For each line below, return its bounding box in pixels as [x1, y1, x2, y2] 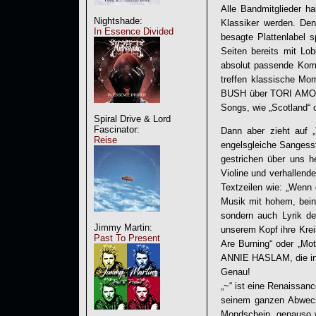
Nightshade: [94, 16, 142, 26]
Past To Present [94, 233, 160, 243]
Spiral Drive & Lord [94, 114, 171, 124]
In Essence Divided [94, 26, 174, 37]
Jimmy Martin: [94, 222, 152, 233]
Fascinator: [94, 124, 140, 135]
